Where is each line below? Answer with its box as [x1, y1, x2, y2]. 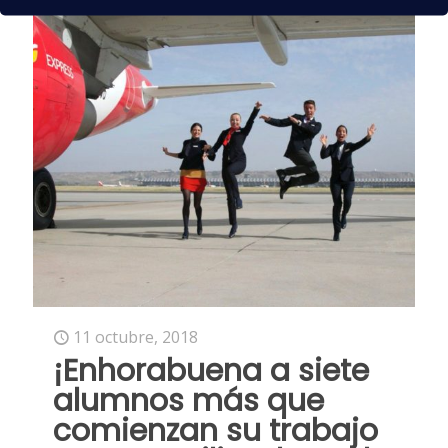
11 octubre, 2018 [73, 326, 198, 349]
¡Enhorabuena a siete [53, 350, 369, 393]
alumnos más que [53, 380, 324, 423]
